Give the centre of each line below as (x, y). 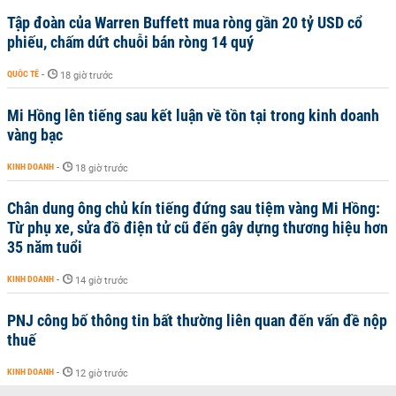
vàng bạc (35, 134)
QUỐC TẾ (23, 73)
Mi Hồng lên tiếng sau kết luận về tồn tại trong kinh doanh (193, 115)
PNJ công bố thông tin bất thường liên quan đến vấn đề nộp (197, 320)
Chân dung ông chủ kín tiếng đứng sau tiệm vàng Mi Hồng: (194, 208)
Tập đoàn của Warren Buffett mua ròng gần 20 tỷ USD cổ (185, 22)
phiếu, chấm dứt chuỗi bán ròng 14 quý (130, 42)
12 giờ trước (102, 373)
